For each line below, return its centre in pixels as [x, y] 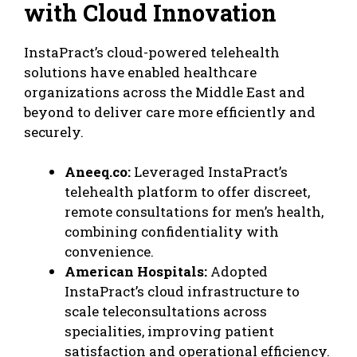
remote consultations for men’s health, [194, 212]
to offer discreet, [254, 192]
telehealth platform [131, 192]
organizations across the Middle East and [165, 92]
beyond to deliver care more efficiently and [170, 112]
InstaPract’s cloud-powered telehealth [152, 52]
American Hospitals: [136, 272]
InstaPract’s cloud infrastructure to [182, 292]
